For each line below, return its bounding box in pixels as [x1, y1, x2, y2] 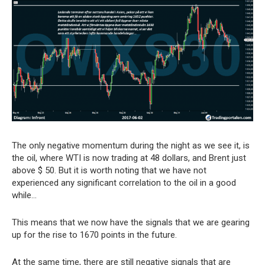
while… [12, 190, 37, 201]
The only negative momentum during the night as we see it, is [12, 140, 250, 151]
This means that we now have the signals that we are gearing [12, 217, 250, 228]
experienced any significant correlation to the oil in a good [12, 177, 236, 189]
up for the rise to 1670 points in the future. [12, 230, 177, 241]
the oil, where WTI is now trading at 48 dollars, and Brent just [12, 153, 246, 164]
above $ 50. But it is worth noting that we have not [12, 165, 206, 176]
